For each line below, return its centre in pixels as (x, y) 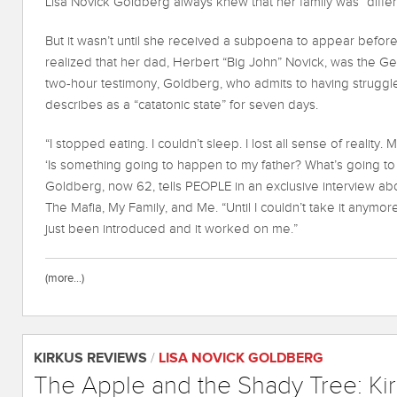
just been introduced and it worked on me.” (171, 229)
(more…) (65, 278)
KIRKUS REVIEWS (90, 358)
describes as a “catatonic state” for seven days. (182, 105)
